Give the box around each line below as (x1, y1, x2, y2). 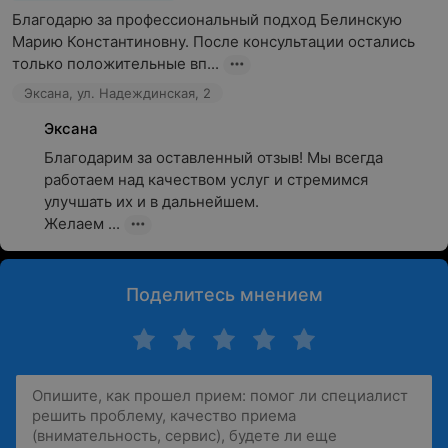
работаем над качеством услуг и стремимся (44, 170, 368, 189)
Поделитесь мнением (125, 284, 323, 305)
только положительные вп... (12, 54, 219, 73)
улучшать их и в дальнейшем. (44, 192, 259, 211)
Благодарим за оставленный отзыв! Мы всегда (44, 148, 383, 167)
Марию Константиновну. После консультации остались (12, 32, 415, 51)
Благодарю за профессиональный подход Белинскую (12, 10, 402, 29)
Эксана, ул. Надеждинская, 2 (24, 85, 211, 101)
